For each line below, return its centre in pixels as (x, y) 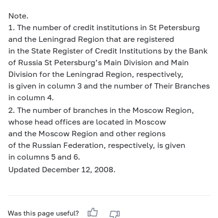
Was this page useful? (44, 213)
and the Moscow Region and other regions (87, 133)
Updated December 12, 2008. (62, 169)
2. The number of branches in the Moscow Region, (101, 110)
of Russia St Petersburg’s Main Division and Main (99, 62)
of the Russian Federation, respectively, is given (97, 145)
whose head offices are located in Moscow (87, 121)
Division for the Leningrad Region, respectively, (96, 74)
